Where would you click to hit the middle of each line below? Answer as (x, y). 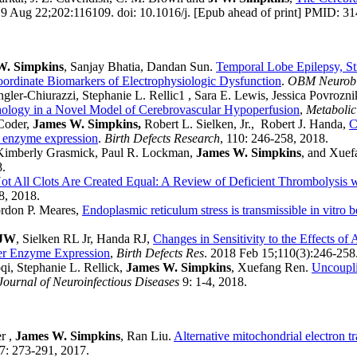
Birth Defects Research (162, 139)
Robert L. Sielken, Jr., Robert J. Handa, (245, 124)
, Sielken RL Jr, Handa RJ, (84, 239)
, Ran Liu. (147, 336)
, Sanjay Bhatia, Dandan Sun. (140, 67)
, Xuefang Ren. (271, 268)
